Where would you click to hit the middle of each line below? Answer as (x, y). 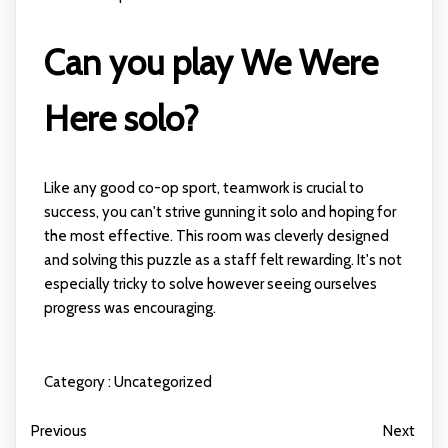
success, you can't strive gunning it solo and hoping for (219, 211)
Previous (59, 430)
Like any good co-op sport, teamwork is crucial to (203, 187)
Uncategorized (162, 381)
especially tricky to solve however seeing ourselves (210, 283)
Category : (77, 381)
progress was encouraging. (129, 307)
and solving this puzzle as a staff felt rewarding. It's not (222, 259)
